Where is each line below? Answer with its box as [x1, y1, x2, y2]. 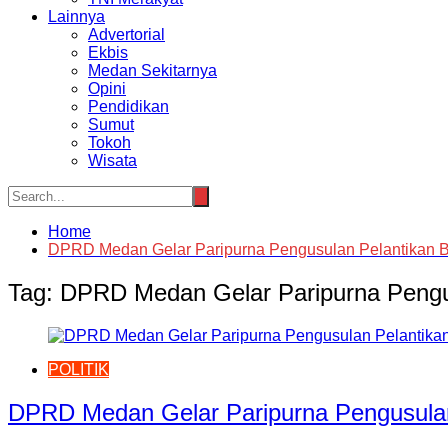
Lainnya [48, 8, 105, 25]
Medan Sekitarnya [88, 62, 217, 79]
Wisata [88, 152, 137, 169]
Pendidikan [88, 98, 169, 115]
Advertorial [88, 26, 165, 43]
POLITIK [48, 360, 109, 378]
